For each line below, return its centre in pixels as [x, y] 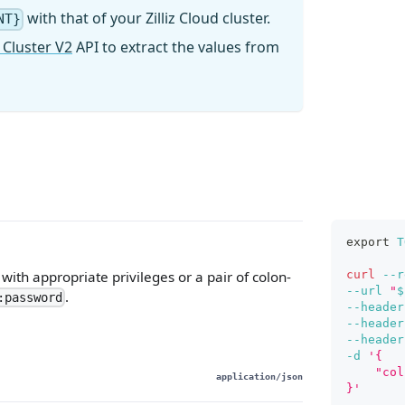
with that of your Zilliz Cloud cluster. [147, 19]
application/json [259, 376]
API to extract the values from [176, 47]
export [367, 241]
